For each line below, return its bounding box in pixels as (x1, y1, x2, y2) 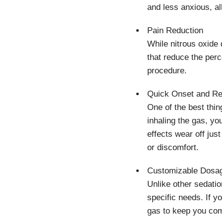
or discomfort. (147, 143, 199, 152)
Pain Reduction (147, 26, 203, 35)
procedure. (147, 66, 187, 75)
